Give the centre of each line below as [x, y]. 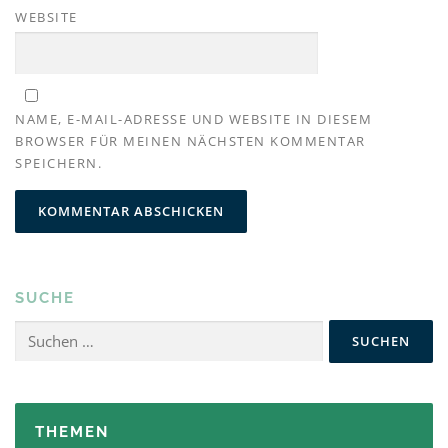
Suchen [34, 330]
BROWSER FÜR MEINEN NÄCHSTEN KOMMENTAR [190, 140]
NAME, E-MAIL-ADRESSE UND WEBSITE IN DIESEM [193, 118]
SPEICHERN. [58, 162]
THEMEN [72, 431]
